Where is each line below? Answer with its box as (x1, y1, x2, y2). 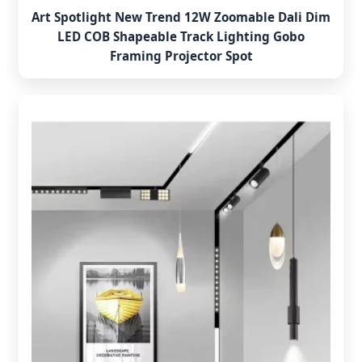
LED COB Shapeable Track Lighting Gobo (57, 28, 305, 44)
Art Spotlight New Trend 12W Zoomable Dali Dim (32, 9, 330, 25)
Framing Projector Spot (109, 48, 253, 64)
